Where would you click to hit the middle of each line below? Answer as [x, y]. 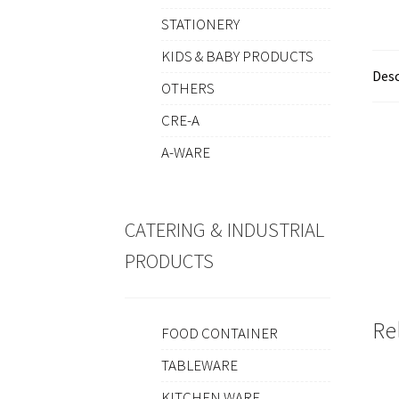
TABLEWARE [199, 366]
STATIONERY [200, 24]
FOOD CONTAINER [219, 334]
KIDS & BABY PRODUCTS [237, 57]
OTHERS [187, 89]
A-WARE [185, 153]
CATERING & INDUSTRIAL [225, 229]
